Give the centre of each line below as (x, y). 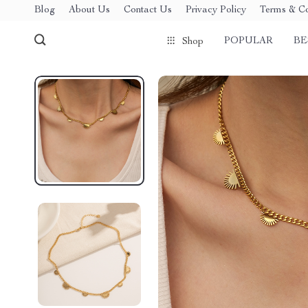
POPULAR (249, 41)
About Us (89, 10)
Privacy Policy (216, 10)
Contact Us (148, 10)
